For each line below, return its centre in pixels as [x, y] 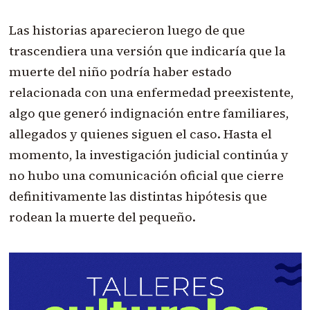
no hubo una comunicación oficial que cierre [146, 176]
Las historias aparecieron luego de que [127, 30]
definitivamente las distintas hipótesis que [138, 197]
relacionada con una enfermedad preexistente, [151, 93]
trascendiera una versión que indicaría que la [147, 51]
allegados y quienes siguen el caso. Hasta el [140, 134]
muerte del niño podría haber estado [120, 72]
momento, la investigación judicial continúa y [148, 155]
